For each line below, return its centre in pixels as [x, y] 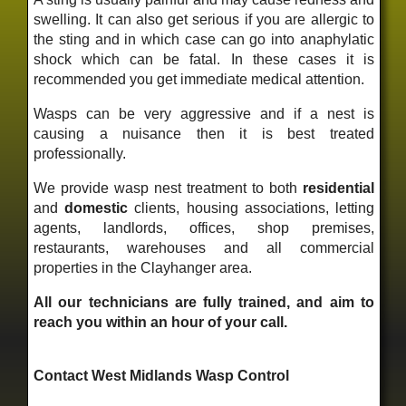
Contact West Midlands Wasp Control [162, 376]
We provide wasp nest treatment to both [168, 188]
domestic [97, 208]
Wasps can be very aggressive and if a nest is [204, 114]
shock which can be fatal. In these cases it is [204, 60]
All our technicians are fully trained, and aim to [204, 303]
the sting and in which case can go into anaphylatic [204, 40]
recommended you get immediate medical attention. [199, 80]
